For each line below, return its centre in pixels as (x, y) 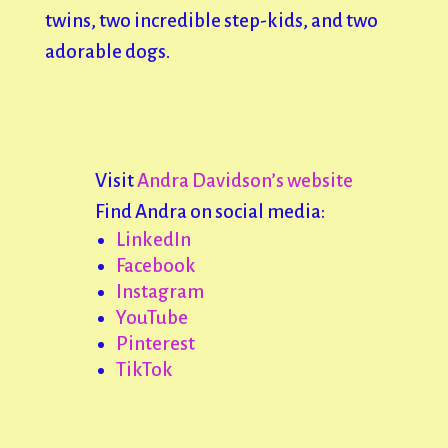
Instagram (159, 291)
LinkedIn (153, 239)
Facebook (155, 265)
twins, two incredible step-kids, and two (211, 20)
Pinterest (155, 343)
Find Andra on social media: (209, 211)
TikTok (144, 369)
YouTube (151, 317)
